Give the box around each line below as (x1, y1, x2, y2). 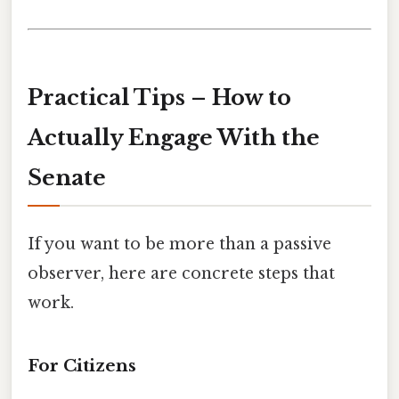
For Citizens (28, 354, 136, 376)
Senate (28, 164, 106, 191)
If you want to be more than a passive (28, 234, 331, 255)
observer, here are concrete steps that (28, 264, 335, 284)
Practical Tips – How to (28, 84, 291, 110)
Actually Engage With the (28, 124, 320, 151)
